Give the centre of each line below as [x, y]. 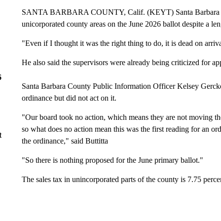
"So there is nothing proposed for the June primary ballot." [112, 160]
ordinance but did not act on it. [69, 98]
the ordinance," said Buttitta [65, 141]
